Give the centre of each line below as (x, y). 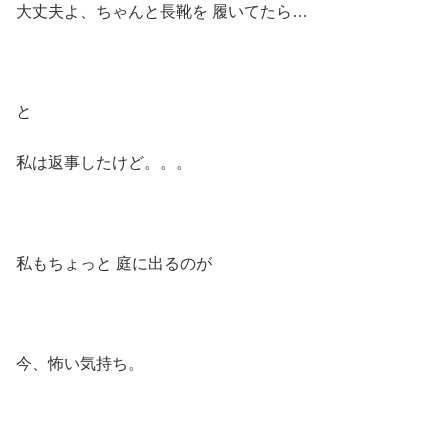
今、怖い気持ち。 (80, 364)
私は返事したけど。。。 (104, 162)
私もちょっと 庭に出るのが (114, 263)
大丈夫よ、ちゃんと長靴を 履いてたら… (162, 11)
